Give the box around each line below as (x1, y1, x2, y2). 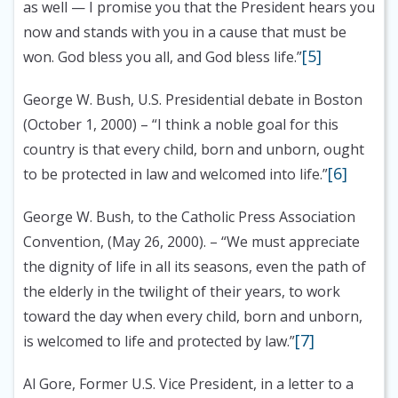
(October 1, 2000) (23, 115, 137, 135)
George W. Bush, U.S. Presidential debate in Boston (23, 90, 362, 110)
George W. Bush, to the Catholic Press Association (23, 207, 355, 227)
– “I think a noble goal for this (137, 115, 338, 135)
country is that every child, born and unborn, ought (23, 139, 364, 160)
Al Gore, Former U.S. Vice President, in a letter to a (23, 374, 354, 394)
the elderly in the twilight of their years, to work (23, 282, 340, 302)
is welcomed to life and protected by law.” (23, 331, 295, 352)
